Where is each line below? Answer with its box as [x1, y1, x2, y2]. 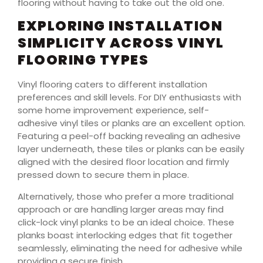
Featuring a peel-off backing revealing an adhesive [18, 130, 241, 143]
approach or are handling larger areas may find [18, 203, 224, 215]
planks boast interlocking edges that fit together [18, 228, 232, 241]
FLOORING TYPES [18, 50, 149, 70]
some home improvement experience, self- [18, 104, 209, 117]
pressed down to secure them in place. [18, 168, 189, 181]
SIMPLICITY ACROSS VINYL [18, 33, 224, 53]
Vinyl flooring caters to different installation [18, 78, 207, 91]
